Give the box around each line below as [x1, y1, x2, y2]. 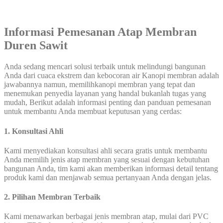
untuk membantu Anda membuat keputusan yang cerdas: [4, 107, 182, 116]
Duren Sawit [4, 39, 68, 52]
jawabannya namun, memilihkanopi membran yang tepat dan [4, 80, 195, 89]
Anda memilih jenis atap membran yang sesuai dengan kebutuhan [4, 155, 210, 164]
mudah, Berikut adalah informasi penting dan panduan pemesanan [4, 98, 211, 107]
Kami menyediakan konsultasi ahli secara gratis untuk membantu [4, 146, 207, 155]
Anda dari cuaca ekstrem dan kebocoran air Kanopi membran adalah [4, 71, 219, 80]
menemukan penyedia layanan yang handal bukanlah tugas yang [4, 89, 206, 98]
